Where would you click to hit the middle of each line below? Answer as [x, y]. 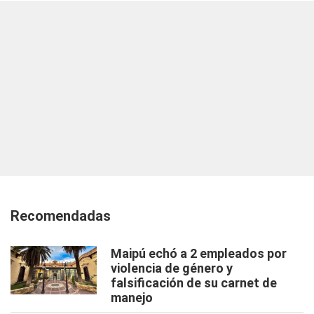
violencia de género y [172, 268]
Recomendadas [61, 216]
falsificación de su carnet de [194, 283]
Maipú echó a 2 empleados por [199, 253]
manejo [132, 298]
